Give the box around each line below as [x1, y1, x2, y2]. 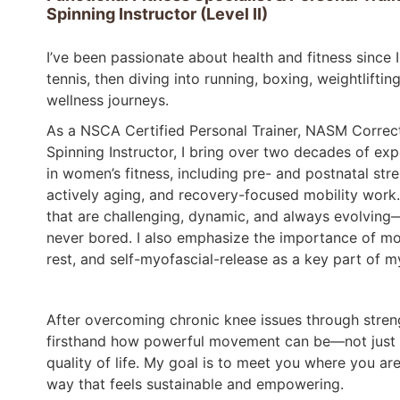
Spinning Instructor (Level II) [46, 4, 268, 23]
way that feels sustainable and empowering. [46, 374, 344, 393]
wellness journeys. [46, 90, 169, 109]
